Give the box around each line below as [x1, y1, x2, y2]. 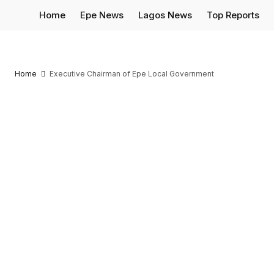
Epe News [80, 9, 124, 21]
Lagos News [138, 9, 192, 21]
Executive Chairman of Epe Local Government [50, 69, 214, 78]
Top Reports [207, 9, 259, 21]
